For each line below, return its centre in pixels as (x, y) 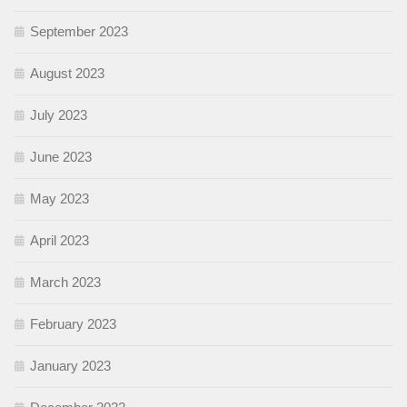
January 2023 (70, 366)
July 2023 (59, 115)
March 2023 (65, 283)
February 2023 (73, 324)
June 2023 (61, 157)
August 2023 (67, 74)
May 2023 (60, 199)
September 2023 (79, 32)
